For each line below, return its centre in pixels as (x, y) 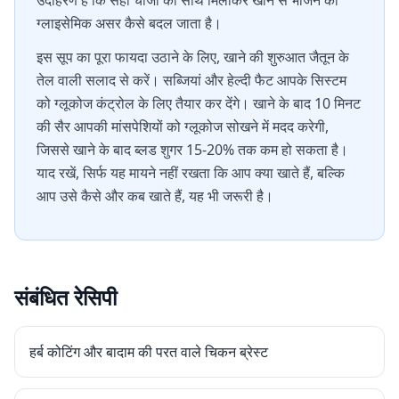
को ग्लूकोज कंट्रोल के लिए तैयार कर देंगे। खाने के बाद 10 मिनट (199, 103)
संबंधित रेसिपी (65, 297)
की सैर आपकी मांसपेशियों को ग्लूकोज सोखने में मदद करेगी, (183, 126)
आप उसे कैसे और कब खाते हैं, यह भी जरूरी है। (155, 196)
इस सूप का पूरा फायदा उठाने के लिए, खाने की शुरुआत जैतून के (193, 57)
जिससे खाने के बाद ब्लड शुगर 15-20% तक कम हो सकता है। (192, 150)
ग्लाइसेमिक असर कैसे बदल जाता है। (129, 23)
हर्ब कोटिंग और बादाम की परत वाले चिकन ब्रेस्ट (149, 352)
